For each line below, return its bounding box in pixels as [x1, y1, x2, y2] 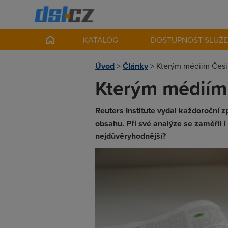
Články [123, 60, 148, 72]
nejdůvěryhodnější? [95, 130, 166, 142]
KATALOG [83, 34, 119, 45]
